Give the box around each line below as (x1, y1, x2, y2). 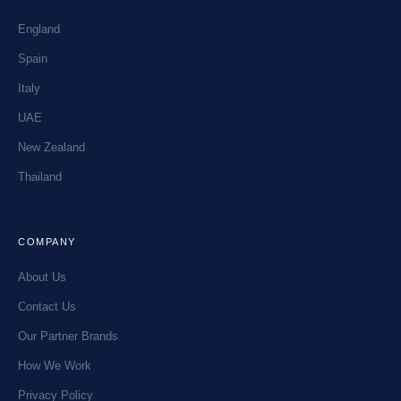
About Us (18, 270, 66, 285)
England (18, 22, 60, 37)
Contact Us (18, 300, 76, 314)
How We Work (18, 359, 91, 373)
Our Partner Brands (18, 329, 118, 344)
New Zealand (18, 141, 85, 155)
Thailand (18, 170, 62, 184)
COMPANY (18, 236, 76, 248)
